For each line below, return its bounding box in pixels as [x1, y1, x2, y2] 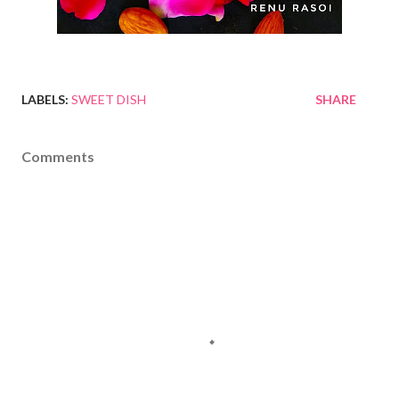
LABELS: [21, 91, 69, 107]
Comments [21, 147, 94, 165]
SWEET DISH [71, 91, 146, 107]
